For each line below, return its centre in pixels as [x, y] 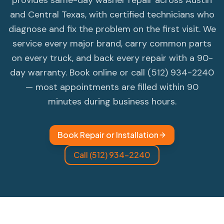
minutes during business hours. [112, 101]
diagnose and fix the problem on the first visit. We [112, 29]
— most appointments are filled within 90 [112, 87]
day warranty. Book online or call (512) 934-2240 [112, 72]
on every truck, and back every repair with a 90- [112, 58]
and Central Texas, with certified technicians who [112, 14]
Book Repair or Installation [108, 135]
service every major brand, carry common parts [112, 43]
